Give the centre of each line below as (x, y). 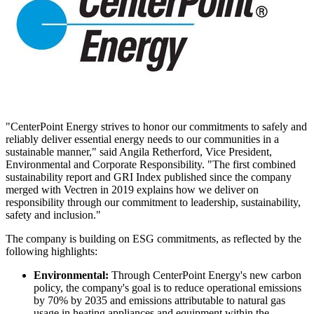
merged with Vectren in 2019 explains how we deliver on (132, 189)
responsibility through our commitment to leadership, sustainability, (153, 202)
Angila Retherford (159, 151)
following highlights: (52, 251)
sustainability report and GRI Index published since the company (149, 177)
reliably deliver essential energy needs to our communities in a (142, 139)
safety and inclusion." (53, 214)
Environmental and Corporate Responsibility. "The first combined (151, 164)
